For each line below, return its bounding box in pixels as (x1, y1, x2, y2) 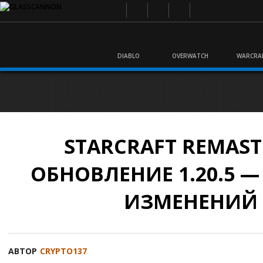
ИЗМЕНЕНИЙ (124, 188, 258, 215)
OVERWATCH (171, 52, 208, 60)
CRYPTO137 (40, 245, 87, 257)
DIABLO (117, 52, 140, 60)
